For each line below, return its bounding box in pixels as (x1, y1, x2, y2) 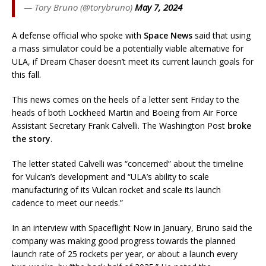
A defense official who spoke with (12, 30, 144, 42)
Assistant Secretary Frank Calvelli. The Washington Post (12, 120, 227, 132)
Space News (144, 30, 192, 42)
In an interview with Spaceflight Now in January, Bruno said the (12, 222, 252, 234)
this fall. (12, 69, 41, 81)
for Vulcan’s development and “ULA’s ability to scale (12, 171, 209, 183)
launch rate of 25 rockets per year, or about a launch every (12, 248, 237, 260)
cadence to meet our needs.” (12, 197, 123, 209)
